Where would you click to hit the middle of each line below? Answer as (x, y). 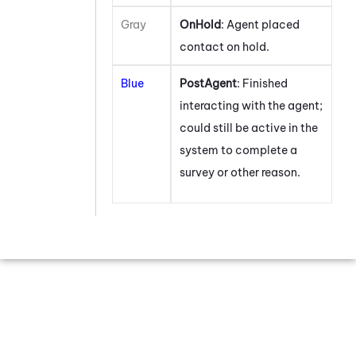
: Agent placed (260, 25)
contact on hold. (224, 47)
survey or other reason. (240, 173)
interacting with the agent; (251, 106)
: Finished (262, 84)
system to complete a (238, 151)
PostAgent (208, 84)
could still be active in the (249, 128)
